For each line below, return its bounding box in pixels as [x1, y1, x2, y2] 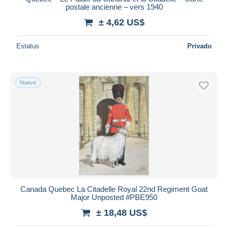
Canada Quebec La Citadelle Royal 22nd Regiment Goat [20, 184, 208, 193]
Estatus [16, 42, 39, 50]
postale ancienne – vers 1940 [65, 2, 163, 11]
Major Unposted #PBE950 [71, 192, 157, 202]
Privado [187, 42, 212, 50]
